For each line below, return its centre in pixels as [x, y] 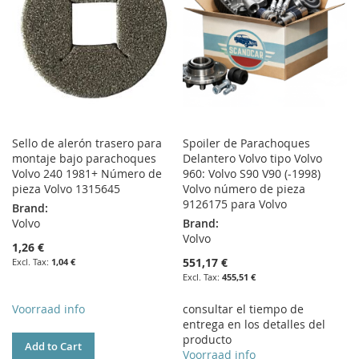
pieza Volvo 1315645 [66, 189]
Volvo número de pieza [244, 189]
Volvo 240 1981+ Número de [87, 173]
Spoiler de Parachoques [247, 143]
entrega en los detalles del [254, 324]
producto [208, 339]
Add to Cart [53, 346]
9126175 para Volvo [235, 204]
